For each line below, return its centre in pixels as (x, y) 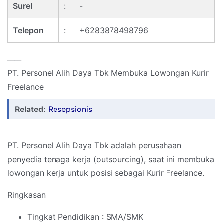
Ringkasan (27, 195)
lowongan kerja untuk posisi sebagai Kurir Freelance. (106, 173)
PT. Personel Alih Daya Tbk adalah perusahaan (94, 145)
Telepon (28, 30)
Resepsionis (70, 109)
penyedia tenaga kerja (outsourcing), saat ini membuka (111, 159)
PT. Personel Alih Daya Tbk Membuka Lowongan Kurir (108, 73)
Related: (30, 109)
